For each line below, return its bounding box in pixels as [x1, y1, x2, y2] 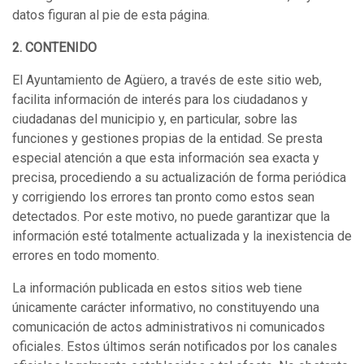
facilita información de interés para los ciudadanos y [12, 92, 308, 107]
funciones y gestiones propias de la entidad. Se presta [12, 131, 323, 146]
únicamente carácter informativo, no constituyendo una [12, 300, 319, 315]
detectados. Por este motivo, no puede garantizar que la [12, 209, 330, 224]
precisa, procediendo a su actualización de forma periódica [12, 170, 346, 185]
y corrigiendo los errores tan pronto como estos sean [12, 189, 314, 205]
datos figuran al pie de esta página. [12, 7, 210, 23]
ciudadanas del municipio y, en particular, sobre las [12, 111, 297, 127]
